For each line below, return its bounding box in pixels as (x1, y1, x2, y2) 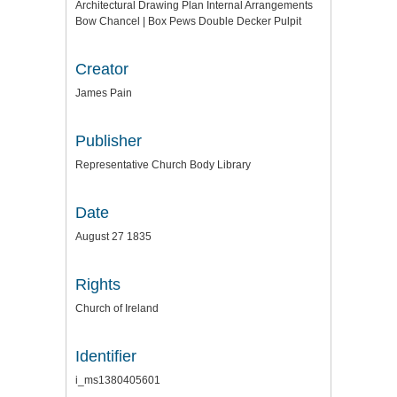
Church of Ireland (75, 302, 159, 315)
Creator (75, 60, 128, 78)
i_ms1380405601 (75, 374, 160, 386)
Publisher (75, 132, 142, 150)
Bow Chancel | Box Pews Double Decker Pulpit (75, 15, 301, 27)
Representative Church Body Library (75, 159, 251, 171)
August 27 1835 (75, 230, 152, 243)
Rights (75, 276, 121, 293)
